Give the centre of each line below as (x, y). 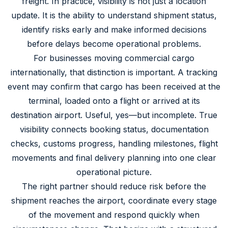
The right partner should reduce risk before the (114, 186)
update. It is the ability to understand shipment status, (114, 15)
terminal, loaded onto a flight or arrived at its (114, 101)
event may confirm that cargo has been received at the (114, 86)
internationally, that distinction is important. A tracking (114, 72)
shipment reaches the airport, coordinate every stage (114, 200)
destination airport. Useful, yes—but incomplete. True (114, 115)
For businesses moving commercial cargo (114, 58)
